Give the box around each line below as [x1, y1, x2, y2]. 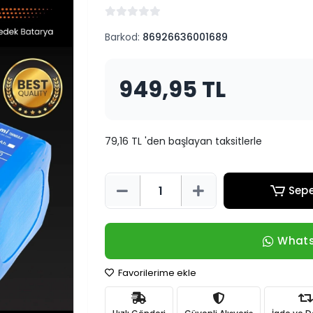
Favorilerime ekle [115, 266, 196, 279]
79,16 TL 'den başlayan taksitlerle [104, 134, 262, 148]
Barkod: [104, 30, 143, 44]
